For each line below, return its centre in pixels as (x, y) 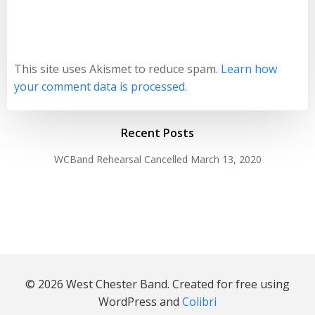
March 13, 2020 (226, 159)
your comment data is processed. (101, 86)
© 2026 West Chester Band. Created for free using (157, 284)
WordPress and (140, 301)
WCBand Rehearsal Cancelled (121, 159)
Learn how (249, 69)
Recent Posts (157, 133)
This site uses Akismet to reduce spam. (117, 69)
